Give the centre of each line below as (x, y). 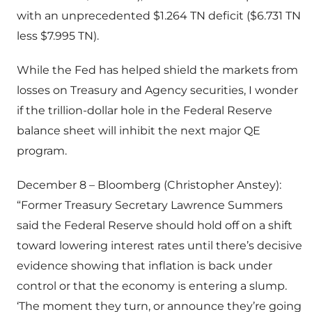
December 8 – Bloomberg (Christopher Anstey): (149, 185)
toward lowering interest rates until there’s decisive (159, 246)
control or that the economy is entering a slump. (152, 286)
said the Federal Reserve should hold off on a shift (155, 226)
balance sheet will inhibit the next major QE (139, 131)
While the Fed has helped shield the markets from (157, 70)
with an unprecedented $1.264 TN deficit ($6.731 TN (159, 16)
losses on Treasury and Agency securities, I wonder (157, 91)
